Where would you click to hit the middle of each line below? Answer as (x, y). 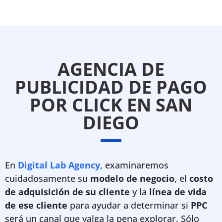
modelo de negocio (132, 178)
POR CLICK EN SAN (111, 105)
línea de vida (178, 192)
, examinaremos (134, 165)
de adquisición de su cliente (67, 192)
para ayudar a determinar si (129, 205)
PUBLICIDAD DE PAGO (111, 87)
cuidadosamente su (48, 178)
